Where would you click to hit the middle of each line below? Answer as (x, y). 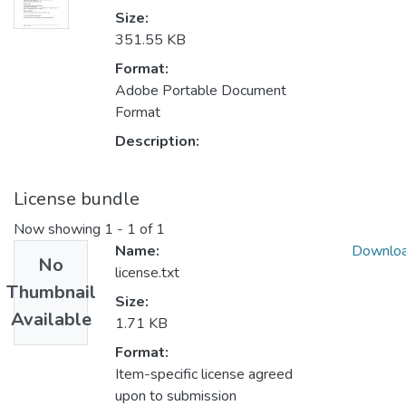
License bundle (77, 199)
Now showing (59, 230)
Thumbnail (51, 293)
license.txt (147, 273)
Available (51, 320)
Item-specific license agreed (204, 375)
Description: (157, 142)
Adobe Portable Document (201, 91)
